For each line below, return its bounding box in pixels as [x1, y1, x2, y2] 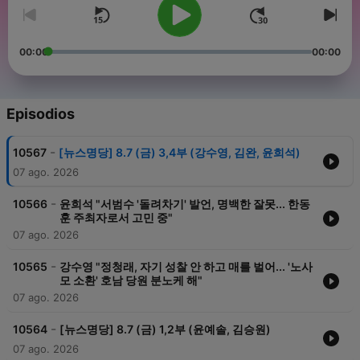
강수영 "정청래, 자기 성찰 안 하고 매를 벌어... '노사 [59, 260, 313, 274]
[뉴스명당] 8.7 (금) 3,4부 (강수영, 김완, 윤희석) [59, 145, 301, 160]
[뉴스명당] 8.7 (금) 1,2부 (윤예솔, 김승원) [59, 322, 271, 337]
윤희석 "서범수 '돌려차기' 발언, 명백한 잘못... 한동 [59, 197, 310, 211]
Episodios [6, 105, 75, 123]
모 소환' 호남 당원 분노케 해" [59, 273, 202, 288]
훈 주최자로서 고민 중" [59, 211, 173, 225]
